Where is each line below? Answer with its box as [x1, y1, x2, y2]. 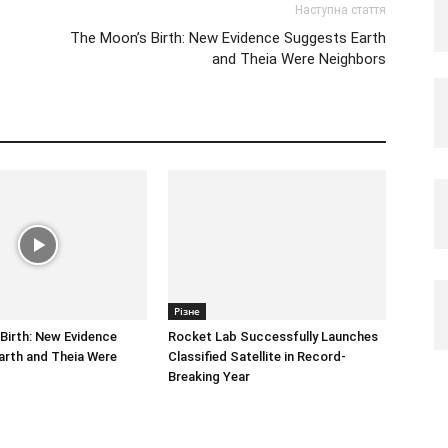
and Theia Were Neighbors [212, 49, 386, 68]
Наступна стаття [295, 2, 386, 17]
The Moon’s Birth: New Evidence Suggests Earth [70, 28, 386, 47]
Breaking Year [168, 368, 250, 384]
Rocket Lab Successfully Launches [168, 328, 378, 344]
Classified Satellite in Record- [168, 348, 346, 364]
